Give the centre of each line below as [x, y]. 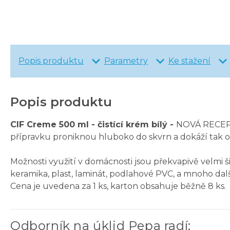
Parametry [126, 61]
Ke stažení [189, 61]
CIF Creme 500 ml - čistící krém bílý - [93, 125]
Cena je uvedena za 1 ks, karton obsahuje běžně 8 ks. [118, 186]
